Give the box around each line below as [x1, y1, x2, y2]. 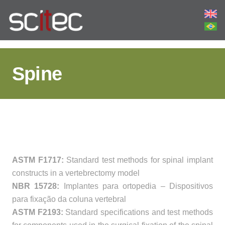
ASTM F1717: [12, 155, 64, 164]
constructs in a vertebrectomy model [12, 168, 140, 177]
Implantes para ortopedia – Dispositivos [59, 181, 213, 190]
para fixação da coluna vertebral [12, 194, 126, 203]
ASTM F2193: [12, 207, 63, 216]
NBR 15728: [12, 181, 60, 190]
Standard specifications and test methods [63, 207, 213, 216]
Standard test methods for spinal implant [63, 155, 213, 164]
